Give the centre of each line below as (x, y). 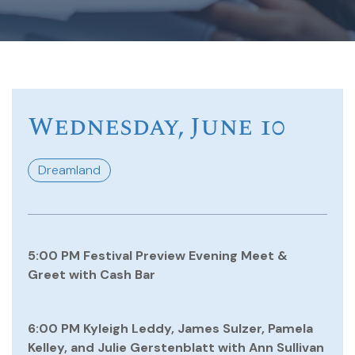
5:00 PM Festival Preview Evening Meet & (158, 256)
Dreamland (69, 170)
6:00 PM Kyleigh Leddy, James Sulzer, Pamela (170, 328)
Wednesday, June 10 (156, 127)
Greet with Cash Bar (92, 275)
